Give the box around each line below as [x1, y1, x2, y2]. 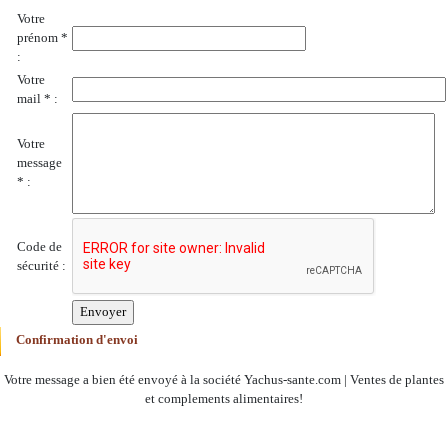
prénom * [17, 31, 68, 45]
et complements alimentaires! [145, 392, 303, 406]
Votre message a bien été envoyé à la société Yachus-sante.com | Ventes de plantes [4, 373, 444, 387]
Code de [17, 240, 62, 254]
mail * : [17, 92, 58, 106]
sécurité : [17, 259, 66, 273]
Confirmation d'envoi [16, 333, 138, 347]
